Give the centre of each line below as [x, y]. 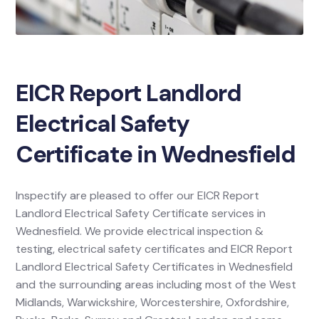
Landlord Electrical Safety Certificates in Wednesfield [155, 267]
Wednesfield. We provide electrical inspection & [140, 231]
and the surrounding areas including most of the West [156, 284]
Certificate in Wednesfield [156, 154]
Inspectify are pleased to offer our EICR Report [138, 195]
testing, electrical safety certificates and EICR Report [155, 249]
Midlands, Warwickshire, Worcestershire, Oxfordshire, [153, 302]
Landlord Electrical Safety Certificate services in [141, 213]
